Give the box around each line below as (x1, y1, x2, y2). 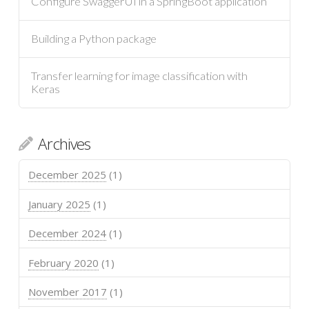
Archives (38, 133, 91, 155)
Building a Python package (30, 31, 157, 46)
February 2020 (28, 255, 99, 270)
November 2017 (28, 285, 107, 299)
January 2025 (28, 197, 90, 211)
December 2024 (28, 226, 106, 241)
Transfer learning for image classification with (30, 68, 248, 83)
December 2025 (28, 168, 106, 182)
